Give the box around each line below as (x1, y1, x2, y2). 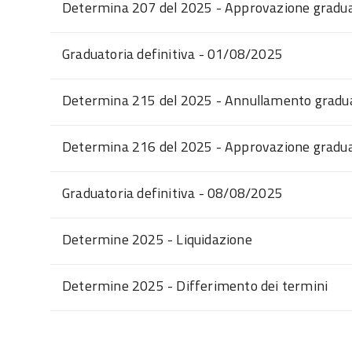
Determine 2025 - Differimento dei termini (62, 275, 328, 296)
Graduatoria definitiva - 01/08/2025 (62, 43, 283, 64)
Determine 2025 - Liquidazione (62, 229, 252, 250)
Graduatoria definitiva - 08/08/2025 (62, 182, 283, 203)
